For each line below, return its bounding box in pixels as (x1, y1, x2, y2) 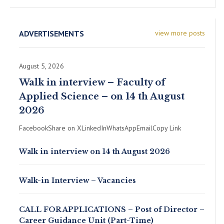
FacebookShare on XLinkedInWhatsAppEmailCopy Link (18, 123, 181, 133)
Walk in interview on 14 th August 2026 (18, 147, 170, 156)
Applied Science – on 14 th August (18, 91, 184, 102)
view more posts (155, 28, 205, 38)
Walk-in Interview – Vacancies (18, 176, 136, 185)
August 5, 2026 (18, 61, 64, 71)
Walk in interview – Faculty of (18, 77, 165, 88)
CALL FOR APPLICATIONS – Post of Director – (18, 205, 204, 214)
